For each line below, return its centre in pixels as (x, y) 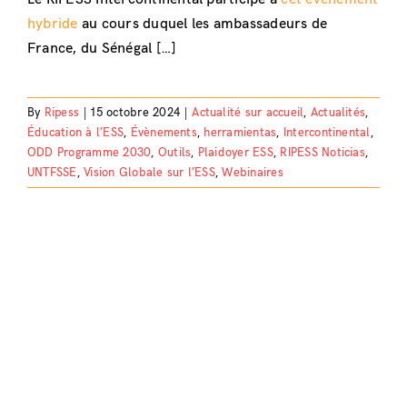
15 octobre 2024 (136, 112)
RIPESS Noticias (323, 152)
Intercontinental (327, 132)
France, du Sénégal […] (102, 48)
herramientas (240, 132)
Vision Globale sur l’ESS (149, 172)
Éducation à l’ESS (75, 132)
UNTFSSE (52, 172)
